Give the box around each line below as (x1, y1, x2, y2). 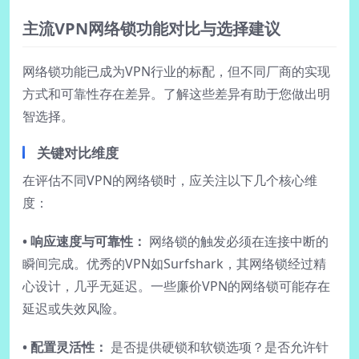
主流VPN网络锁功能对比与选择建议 (22, 17, 280, 39)
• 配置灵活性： (22, 337, 107, 356)
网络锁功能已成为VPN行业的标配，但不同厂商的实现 (22, 62, 330, 80)
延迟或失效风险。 (22, 299, 125, 317)
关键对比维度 (37, 143, 119, 162)
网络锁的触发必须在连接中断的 (146, 232, 329, 250)
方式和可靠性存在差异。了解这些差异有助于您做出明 (22, 84, 330, 103)
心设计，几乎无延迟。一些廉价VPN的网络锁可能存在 (22, 276, 330, 295)
